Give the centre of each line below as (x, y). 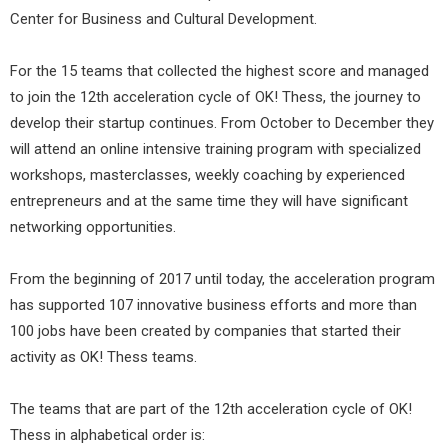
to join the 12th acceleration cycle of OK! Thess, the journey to (215, 97)
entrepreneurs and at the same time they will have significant (209, 201)
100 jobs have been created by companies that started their (205, 331)
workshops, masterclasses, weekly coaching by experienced (207, 175)
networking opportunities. (93, 227)
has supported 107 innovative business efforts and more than (213, 305)
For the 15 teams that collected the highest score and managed (219, 71)
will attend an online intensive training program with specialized (215, 149)
